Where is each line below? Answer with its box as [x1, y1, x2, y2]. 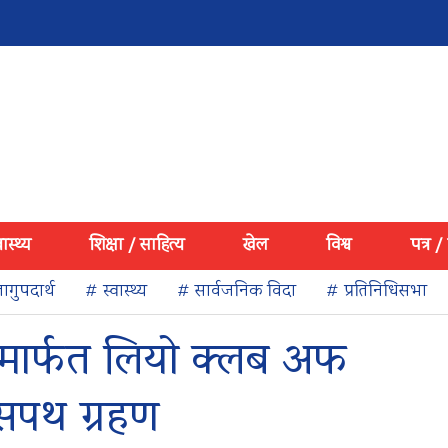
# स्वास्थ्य [85, 279, 147, 305]
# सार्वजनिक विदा [177, 279, 296, 305]
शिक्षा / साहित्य [89, 233, 185, 259]
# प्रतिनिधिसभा [326, 279, 427, 305]
